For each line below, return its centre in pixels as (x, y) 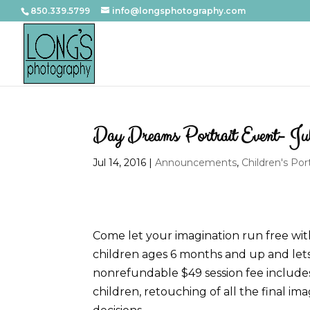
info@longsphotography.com (179, 11)
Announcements (196, 163)
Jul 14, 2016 (120, 163)
